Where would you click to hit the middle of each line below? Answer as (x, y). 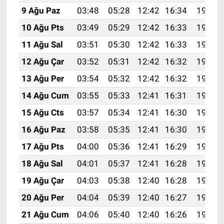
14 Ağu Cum (45, 96)
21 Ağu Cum (45, 215)
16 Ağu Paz (43, 130)
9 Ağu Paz (41, 11)
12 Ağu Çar (42, 62)
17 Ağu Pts (42, 147)
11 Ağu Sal (42, 45)
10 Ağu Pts (42, 28)
